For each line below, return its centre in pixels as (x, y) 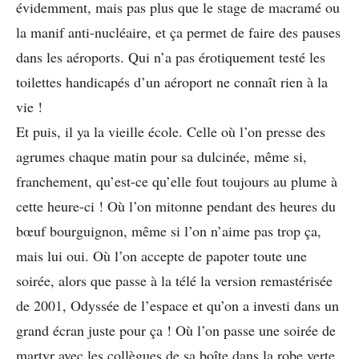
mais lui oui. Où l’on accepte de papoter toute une (161, 255)
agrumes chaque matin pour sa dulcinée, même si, (161, 156)
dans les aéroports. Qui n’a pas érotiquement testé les (171, 56)
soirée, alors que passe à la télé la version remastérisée (174, 280)
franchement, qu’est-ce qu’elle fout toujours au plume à (177, 181)
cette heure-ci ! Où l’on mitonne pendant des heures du (176, 206)
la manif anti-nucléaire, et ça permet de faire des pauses (178, 32)
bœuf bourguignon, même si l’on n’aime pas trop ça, (169, 230)
